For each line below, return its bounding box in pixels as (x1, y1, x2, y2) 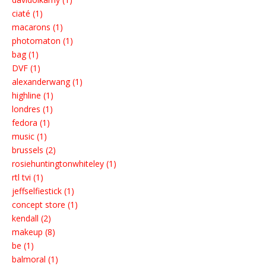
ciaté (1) (12, 8, 43, 20)
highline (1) (12, 90, 53, 102)
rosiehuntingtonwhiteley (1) (12, 158, 116, 170)
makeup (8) (12, 226, 55, 238)
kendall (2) (12, 213, 51, 224)
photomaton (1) (12, 35, 73, 47)
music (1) (12, 131, 47, 142)
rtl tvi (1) (12, 172, 43, 183)
